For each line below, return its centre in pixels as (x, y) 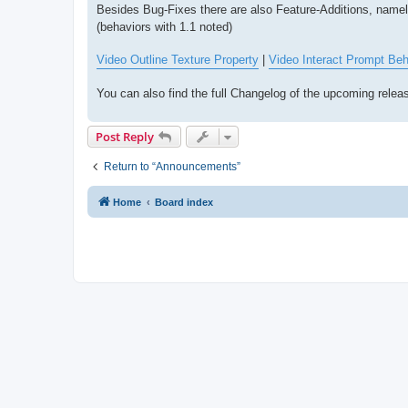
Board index (184, 202)
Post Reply (125, 136)
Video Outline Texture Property (178, 59)
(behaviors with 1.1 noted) (164, 26)
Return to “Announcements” (172, 166)
